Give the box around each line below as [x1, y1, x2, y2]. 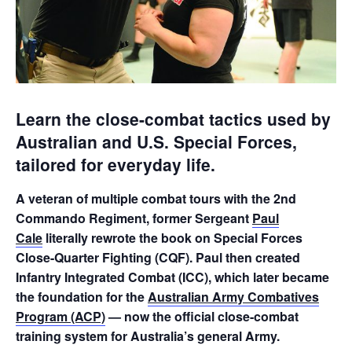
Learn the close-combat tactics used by [16, 107, 331, 130]
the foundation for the [16, 287, 148, 306]
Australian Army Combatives [148, 287, 319, 306]
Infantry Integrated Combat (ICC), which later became [16, 267, 329, 286]
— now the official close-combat [105, 306, 299, 325]
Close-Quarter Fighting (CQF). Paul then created [16, 247, 300, 266]
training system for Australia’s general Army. [16, 326, 280, 345]
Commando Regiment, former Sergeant [16, 208, 252, 227]
